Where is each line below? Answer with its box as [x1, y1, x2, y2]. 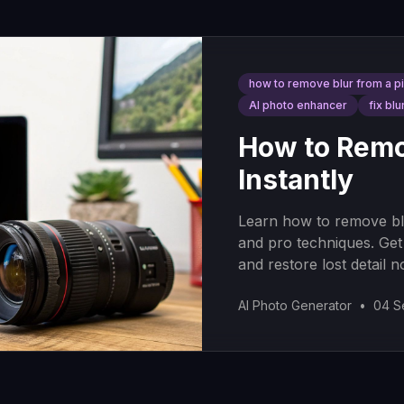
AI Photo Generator [238, 298, 352, 313]
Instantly [238, 163, 353, 196]
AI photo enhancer [249, 98, 347, 112]
